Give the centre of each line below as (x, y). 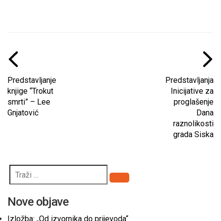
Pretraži (132, 182)
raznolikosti (193, 124)
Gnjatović (23, 113)
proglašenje (194, 102)
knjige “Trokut (30, 91)
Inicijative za (192, 91)
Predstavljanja (189, 80)
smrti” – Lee (29, 102)
